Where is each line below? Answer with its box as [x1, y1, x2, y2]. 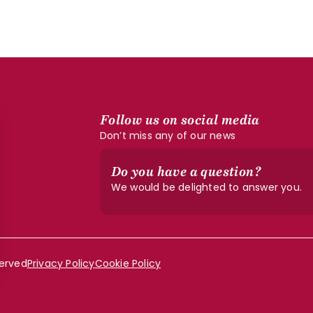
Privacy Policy [27, 256, 95, 270]
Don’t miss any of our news [99, 129, 235, 143]
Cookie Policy [94, 256, 161, 270]
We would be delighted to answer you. [110, 180, 302, 194]
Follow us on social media [99, 112, 260, 129]
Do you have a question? [110, 163, 261, 180]
